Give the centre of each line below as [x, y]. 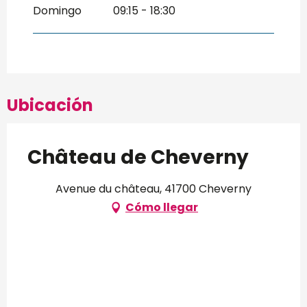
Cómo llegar [162, 207]
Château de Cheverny [138, 157]
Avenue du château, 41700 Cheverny [153, 188]
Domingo [57, 10]
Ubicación [50, 105]
